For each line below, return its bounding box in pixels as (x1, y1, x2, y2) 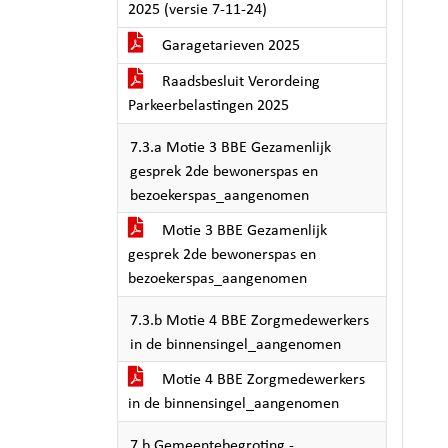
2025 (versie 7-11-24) (128, 2, 267, 18)
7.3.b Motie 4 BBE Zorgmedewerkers (130, 313, 369, 329)
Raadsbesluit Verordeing (158, 74, 320, 90)
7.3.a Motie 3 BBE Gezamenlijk (130, 140, 331, 156)
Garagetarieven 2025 (158, 38, 300, 54)
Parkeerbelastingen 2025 (128, 98, 289, 114)
